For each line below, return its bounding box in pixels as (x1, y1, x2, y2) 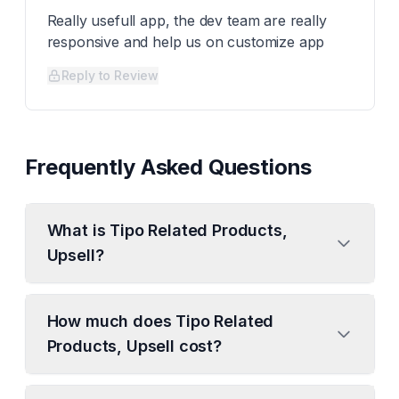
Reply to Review (61, 68, 159, 83)
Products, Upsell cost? (46, 337, 222, 355)
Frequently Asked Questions (24, 154, 313, 180)
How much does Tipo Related (46, 312, 274, 330)
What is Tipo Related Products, (46, 221, 288, 240)
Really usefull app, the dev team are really (46, 12, 327, 29)
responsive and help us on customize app (46, 33, 325, 51)
